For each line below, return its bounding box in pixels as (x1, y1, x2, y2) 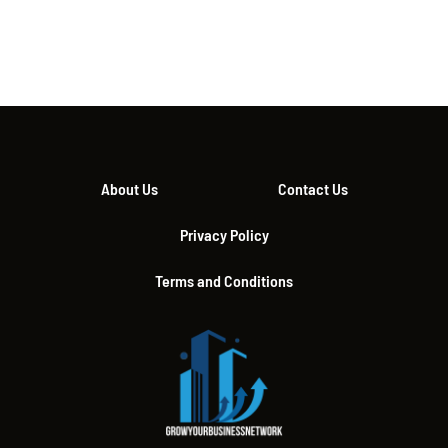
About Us (100, 179, 158, 199)
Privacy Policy (179, 225, 269, 245)
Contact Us (277, 179, 348, 199)
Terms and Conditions (155, 271, 293, 291)
